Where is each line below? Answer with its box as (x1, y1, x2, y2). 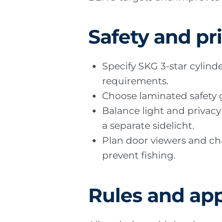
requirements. (102, 75, 169, 87)
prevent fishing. (102, 150, 176, 162)
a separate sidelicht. (102, 120, 195, 132)
